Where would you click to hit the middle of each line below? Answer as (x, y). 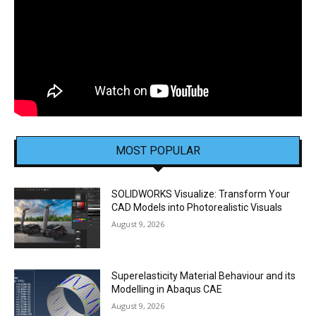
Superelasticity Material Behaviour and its (204, 276)
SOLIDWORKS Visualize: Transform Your (201, 194)
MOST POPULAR (158, 151)
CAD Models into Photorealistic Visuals (197, 208)
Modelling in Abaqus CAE (167, 290)
